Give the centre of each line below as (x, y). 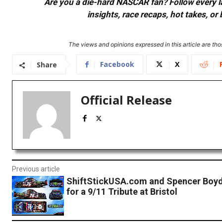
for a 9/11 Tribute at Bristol (122, 192)
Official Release (126, 100)
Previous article (36, 169)
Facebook (117, 64)
